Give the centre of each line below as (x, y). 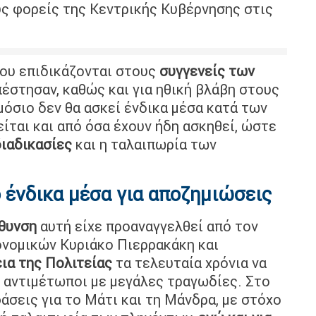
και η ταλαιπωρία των (144, 144)
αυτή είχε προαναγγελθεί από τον (147, 226)
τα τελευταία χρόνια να (189, 262)
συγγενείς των (207, 71)
